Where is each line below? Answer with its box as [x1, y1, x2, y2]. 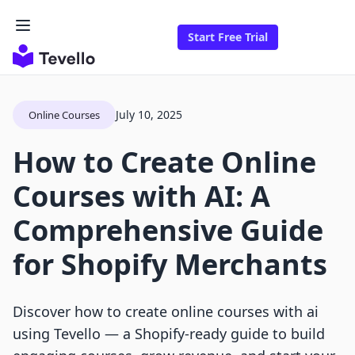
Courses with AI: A [13, 177, 270, 216]
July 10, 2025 [116, 107, 182, 123]
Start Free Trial [188, 29, 268, 45]
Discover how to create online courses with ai [13, 302, 319, 322]
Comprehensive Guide [13, 211, 323, 250]
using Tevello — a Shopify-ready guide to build [13, 324, 325, 344]
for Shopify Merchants [13, 245, 327, 284]
